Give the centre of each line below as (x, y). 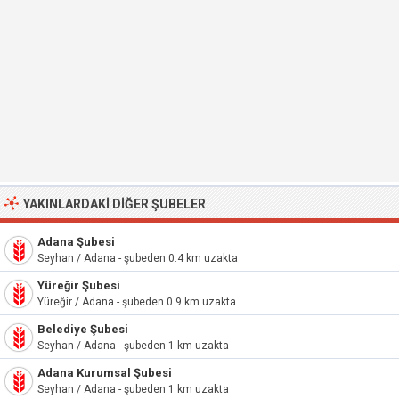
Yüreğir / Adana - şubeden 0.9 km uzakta (137, 302)
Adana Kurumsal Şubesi (105, 373)
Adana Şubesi (76, 242)
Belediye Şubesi (83, 329)
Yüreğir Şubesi (79, 285)
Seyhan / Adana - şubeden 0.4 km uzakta (138, 258)
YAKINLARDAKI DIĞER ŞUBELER (114, 204)
